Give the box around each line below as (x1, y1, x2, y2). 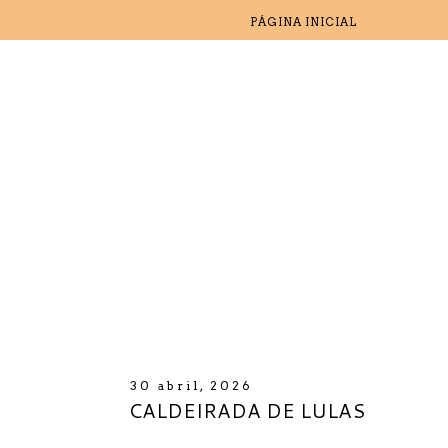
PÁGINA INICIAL (250, 15, 357, 29)
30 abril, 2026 (129, 378, 253, 393)
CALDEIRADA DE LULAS (128, 396, 365, 424)
